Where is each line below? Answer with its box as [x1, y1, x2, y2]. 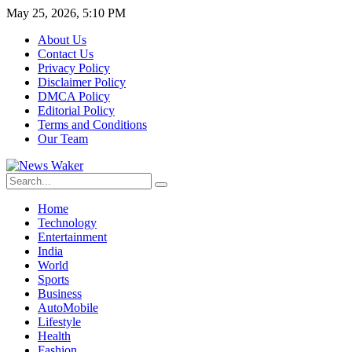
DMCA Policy [38, 90, 110, 103]
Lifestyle [38, 315, 81, 328]
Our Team [38, 132, 88, 145]
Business [38, 287, 82, 300]
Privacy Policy [38, 61, 110, 75]
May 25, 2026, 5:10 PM [6, 6, 126, 20]
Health [38, 329, 71, 343]
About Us [38, 33, 86, 46]
